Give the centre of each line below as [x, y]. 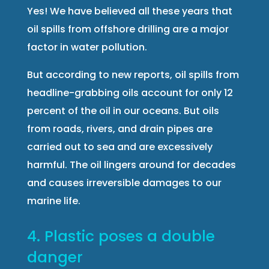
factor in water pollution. [87, 47]
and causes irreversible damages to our [124, 183]
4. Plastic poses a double [121, 236]
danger [55, 257]
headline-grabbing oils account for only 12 [130, 92]
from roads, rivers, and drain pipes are [119, 128]
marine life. [53, 201]
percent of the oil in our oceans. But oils [123, 110]
